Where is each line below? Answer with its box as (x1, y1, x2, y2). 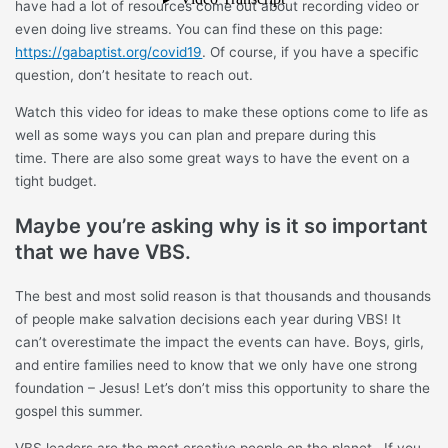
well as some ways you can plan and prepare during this (15, 126, 377, 143)
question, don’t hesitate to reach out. (15, 67, 254, 84)
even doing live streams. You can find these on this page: (15, 21, 384, 38)
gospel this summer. (15, 402, 144, 419)
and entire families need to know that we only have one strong (15, 356, 418, 373)
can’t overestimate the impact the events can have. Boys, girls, (15, 333, 425, 350)
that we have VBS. (15, 239, 197, 264)
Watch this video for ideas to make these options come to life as (15, 103, 429, 120)
